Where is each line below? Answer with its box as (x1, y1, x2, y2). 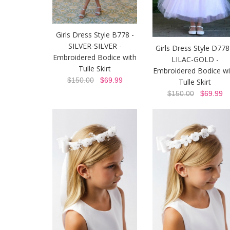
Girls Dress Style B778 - (55, 29, 134, 40)
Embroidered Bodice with (53, 52, 137, 62)
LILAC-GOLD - (171, 54, 219, 65)
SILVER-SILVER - (68, 41, 122, 51)
